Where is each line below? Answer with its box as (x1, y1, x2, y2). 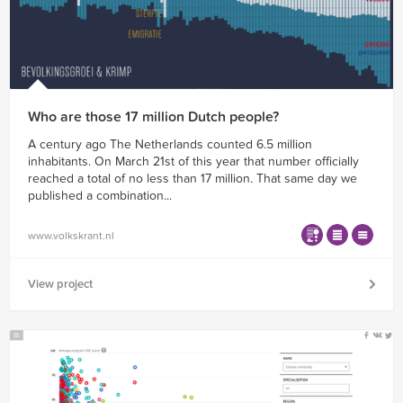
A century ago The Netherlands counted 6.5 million (28, 137, 312, 153)
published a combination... (28, 188, 172, 204)
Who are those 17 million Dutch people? (28, 108, 279, 127)
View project (28, 277, 93, 292)
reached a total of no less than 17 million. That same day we (28, 171, 357, 187)
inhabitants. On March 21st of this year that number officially (28, 154, 359, 170)
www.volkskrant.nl (28, 228, 114, 242)
